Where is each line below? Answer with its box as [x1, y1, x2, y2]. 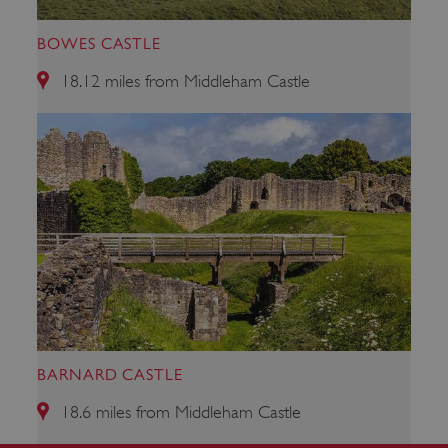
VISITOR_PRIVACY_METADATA [105, 106, 259, 122]
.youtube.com [274, 121, 347, 137]
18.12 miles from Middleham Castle [60, 71, 310, 92]
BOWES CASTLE [37, 35, 162, 54]
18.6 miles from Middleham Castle [60, 401, 301, 422]
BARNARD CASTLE [37, 365, 183, 384]
